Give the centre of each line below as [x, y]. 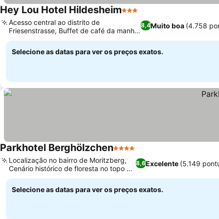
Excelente [162, 163]
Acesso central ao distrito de [54, 22]
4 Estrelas [131, 153]
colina [18, 177]
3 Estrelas [140, 15]
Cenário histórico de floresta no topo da [72, 168]
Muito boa [168, 25]
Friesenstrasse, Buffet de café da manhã [74, 31]
